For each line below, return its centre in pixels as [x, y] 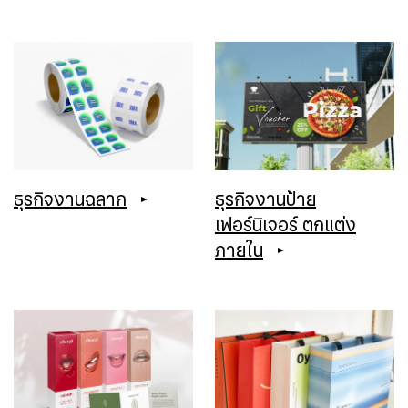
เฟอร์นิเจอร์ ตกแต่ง [286, 226]
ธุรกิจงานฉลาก [70, 201]
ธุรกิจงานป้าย [265, 201]
